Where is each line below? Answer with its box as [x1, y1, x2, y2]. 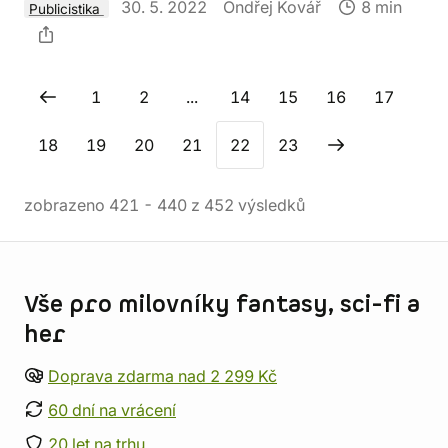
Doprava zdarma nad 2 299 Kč [48, 366, 277, 387]
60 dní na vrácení [48, 400, 176, 421]
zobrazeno [24, 195, 109, 216]
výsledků [234, 195, 305, 216]
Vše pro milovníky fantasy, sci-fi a [24, 289, 420, 322]
